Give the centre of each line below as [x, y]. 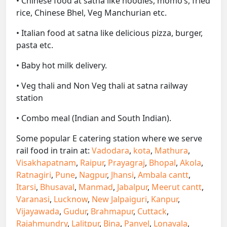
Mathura [171, 151]
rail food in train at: [54, 151]
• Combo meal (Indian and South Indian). [94, 118]
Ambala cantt [163, 175]
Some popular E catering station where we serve [109, 139]
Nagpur [93, 175]
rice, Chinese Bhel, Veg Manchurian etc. [91, 13]
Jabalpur [132, 187]
